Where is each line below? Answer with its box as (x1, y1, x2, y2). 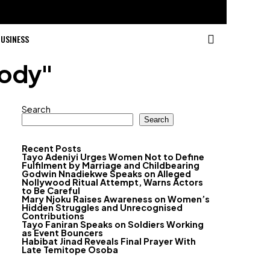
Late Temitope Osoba (22, 244, 118, 255)
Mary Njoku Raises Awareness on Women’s (22, 193, 210, 204)
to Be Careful (22, 185, 80, 196)
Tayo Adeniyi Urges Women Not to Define (22, 151, 204, 162)
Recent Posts (22, 143, 81, 154)
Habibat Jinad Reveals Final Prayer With (22, 236, 196, 246)
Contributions (22, 210, 84, 221)
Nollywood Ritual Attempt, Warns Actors (22, 177, 203, 187)
